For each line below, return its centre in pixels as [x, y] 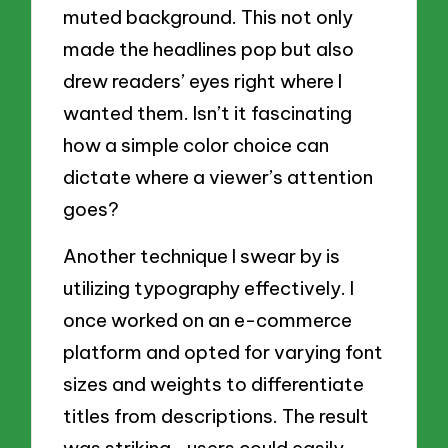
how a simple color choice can [196, 144]
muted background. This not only [208, 16]
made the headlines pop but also [209, 48]
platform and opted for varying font [223, 352]
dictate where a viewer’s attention [218, 176]
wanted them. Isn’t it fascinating [208, 112]
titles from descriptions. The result [216, 416]
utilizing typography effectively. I [209, 288]
